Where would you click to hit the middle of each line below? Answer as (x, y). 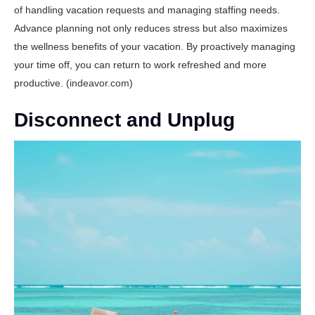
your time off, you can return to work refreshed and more (140, 65)
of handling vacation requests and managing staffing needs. (147, 10)
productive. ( (42, 83)
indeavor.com (99, 83)
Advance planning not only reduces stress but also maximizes (151, 28)
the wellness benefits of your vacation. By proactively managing (155, 46)
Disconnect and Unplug (124, 120)
